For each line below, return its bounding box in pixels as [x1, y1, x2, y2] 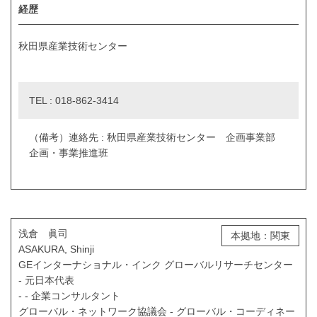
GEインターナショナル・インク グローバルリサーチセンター [18, 258, 293, 270]
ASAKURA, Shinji [18, 243, 94, 255]
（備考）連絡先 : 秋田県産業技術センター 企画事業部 [29, 131, 285, 143]
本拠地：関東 [231, 229, 290, 241]
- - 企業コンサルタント [18, 289, 120, 301]
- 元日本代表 [18, 274, 74, 286]
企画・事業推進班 [29, 146, 108, 158]
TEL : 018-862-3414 [29, 94, 119, 106]
